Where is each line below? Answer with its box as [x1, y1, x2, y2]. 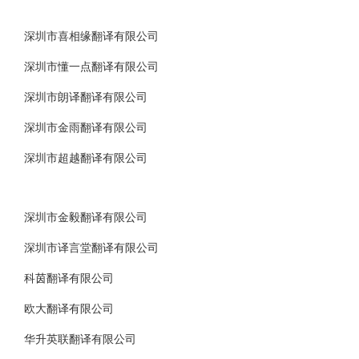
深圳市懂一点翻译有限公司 [23, 61, 159, 73]
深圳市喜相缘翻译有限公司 [23, 30, 159, 42]
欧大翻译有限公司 [23, 303, 114, 315]
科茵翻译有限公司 [23, 272, 114, 284]
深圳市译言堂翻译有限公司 [23, 242, 159, 254]
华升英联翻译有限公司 [23, 333, 136, 345]
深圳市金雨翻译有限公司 [23, 122, 147, 134]
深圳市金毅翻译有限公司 [23, 212, 147, 224]
